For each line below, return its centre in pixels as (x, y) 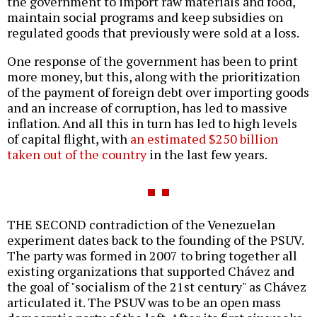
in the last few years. (207, 155)
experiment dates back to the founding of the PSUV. (155, 240)
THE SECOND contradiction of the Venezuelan (141, 225)
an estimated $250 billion (204, 139)
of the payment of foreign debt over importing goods (158, 92)
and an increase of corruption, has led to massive (147, 108)
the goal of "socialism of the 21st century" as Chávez (157, 287)
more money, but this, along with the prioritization (154, 77)
